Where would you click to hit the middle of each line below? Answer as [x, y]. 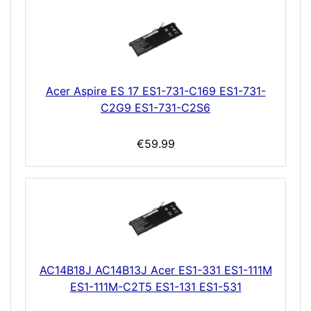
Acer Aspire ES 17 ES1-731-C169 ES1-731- [155, 91]
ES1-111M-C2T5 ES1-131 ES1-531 [155, 286]
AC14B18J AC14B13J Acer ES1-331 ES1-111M [155, 270]
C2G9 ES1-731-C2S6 [155, 107]
